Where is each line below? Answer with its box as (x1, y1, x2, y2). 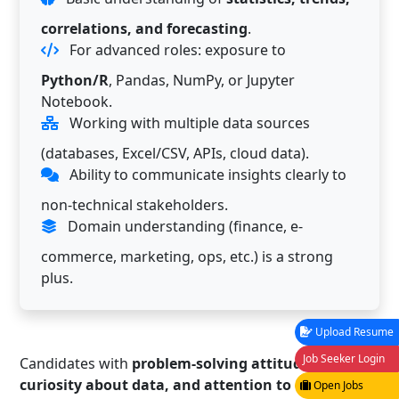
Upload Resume (313, 324, 394, 340)
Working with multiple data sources (66, 113, 310, 133)
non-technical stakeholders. (41, 195, 228, 215)
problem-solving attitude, (132, 354, 314, 373)
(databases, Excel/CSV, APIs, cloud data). (41, 143, 309, 163)
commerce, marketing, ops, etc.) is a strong (41, 247, 333, 266)
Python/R (41, 70, 109, 90)
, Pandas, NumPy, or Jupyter (109, 70, 295, 90)
